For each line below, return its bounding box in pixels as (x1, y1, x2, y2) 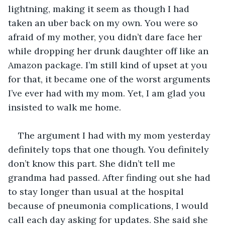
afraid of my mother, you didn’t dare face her (8, 31, 204, 43)
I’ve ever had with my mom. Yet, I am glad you (8, 87, 208, 99)
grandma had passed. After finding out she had (8, 171, 213, 183)
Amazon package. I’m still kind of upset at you (8, 59, 210, 71)
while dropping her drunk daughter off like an (8, 45, 211, 57)
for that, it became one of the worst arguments (8, 73, 213, 85)
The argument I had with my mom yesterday (18, 129, 213, 141)
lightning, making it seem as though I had (8, 3, 192, 15)
